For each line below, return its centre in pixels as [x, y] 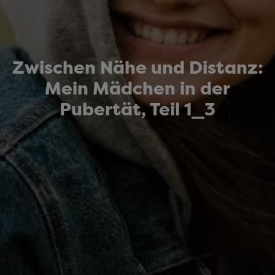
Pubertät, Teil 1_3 [137, 109]
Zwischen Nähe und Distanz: [137, 68]
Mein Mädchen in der [137, 88]
